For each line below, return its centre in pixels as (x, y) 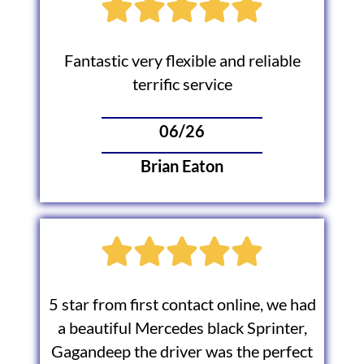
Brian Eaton (182, 166)
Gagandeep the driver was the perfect (182, 351)
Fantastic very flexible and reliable (182, 61)
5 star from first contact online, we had (182, 304)
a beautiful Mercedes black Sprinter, (182, 327)
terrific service (182, 84)
